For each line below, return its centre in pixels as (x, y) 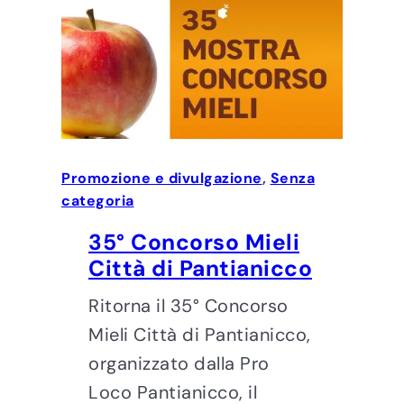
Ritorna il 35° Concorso (188, 306)
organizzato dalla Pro (179, 364)
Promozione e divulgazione (162, 179)
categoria (98, 201)
